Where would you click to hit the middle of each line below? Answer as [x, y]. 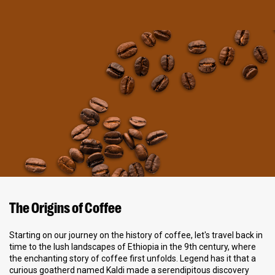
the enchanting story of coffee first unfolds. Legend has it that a [133, 259]
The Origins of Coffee [65, 207]
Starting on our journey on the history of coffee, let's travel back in [136, 235]
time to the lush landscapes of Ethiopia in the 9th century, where [133, 247]
